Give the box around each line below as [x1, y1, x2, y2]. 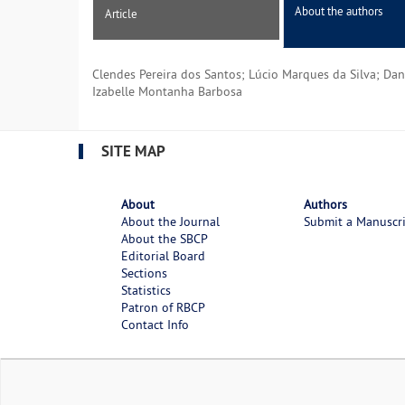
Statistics [120, 282, 171, 299]
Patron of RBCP [120, 299, 205, 316]
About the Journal [120, 213, 220, 231]
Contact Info [120, 316, 189, 334]
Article [105, 6, 137, 22]
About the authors [295, 4, 382, 19]
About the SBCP [120, 231, 208, 248]
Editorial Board [120, 248, 205, 265]
